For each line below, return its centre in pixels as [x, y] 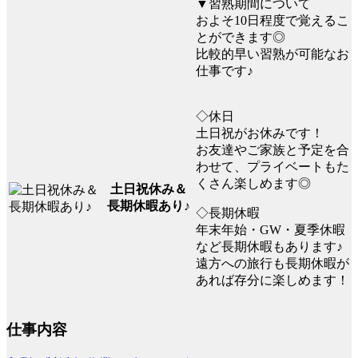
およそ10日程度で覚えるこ [272, 21]
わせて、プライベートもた [272, 167]
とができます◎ [241, 38]
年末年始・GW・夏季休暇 [270, 230]
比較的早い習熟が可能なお [272, 54]
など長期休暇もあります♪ [269, 247]
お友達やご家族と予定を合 [272, 150]
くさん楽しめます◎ [253, 184]
